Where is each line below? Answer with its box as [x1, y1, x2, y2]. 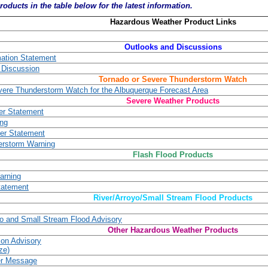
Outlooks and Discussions [124, 42, 222, 51]
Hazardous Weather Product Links [109, 17, 236, 26]
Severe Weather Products [126, 96, 220, 105]
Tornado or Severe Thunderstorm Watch [99, 75, 247, 84]
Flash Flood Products [133, 150, 213, 159]
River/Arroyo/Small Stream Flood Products [93, 193, 252, 202]
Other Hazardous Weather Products [108, 226, 238, 234]
